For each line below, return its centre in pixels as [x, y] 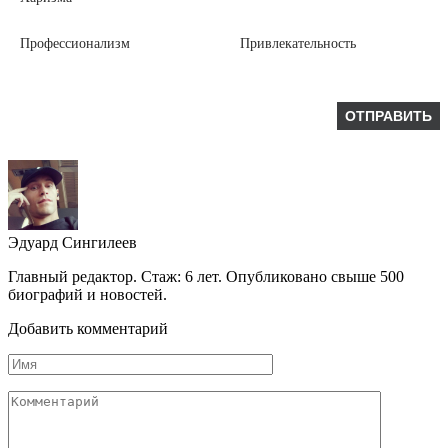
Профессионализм [75, 43]
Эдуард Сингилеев [72, 242]
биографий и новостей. [87, 294]
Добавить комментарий [88, 328]
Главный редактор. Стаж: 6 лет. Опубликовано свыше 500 [206, 276]
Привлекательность [298, 43]
